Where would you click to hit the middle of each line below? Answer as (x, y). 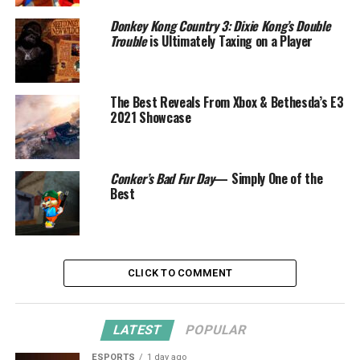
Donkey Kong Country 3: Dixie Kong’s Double (220, 26)
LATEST (138, 330)
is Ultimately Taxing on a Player (230, 41)
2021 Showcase (150, 118)
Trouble (128, 41)
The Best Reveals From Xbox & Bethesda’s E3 (227, 102)
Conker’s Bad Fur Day (162, 179)
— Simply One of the (268, 179)
